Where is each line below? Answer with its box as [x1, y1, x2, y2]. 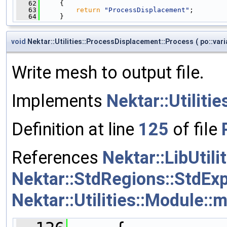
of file [169, 119, 221, 139]
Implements [12, 90, 106, 111]
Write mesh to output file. [12, 62, 204, 83]
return [76, 6, 100, 14]
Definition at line [12, 119, 138, 139]
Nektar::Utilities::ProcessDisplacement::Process [26, 37, 194, 46]
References [12, 147, 102, 168]
